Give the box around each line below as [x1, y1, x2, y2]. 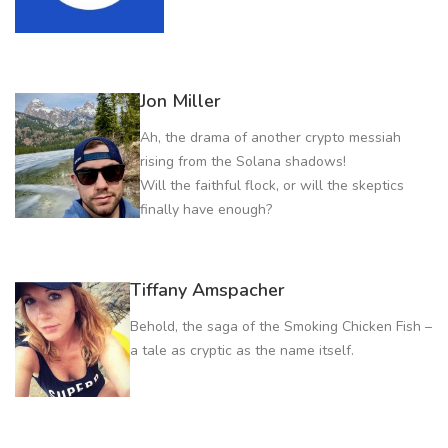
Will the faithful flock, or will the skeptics [139, 176, 404, 196]
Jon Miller [139, 89, 221, 114]
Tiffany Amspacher [129, 278, 285, 303]
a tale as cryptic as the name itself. [129, 341, 354, 361]
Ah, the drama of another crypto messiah [139, 128, 401, 148]
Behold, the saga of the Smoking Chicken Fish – [129, 317, 432, 337]
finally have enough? [139, 200, 272, 220]
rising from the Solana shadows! [139, 152, 346, 172]
